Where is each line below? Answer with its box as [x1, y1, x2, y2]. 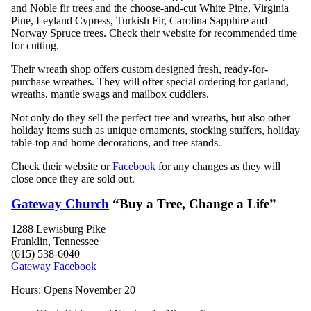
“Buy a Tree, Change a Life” [109, 196, 276, 211]
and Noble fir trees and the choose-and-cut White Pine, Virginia [11, 1, 289, 14]
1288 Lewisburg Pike [11, 222, 106, 235]
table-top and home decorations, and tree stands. [11, 136, 224, 149]
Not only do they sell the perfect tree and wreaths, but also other [11, 111, 290, 124]
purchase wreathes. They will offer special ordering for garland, [11, 75, 289, 87]
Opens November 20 [41, 283, 135, 296]
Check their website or [11, 160, 110, 172]
